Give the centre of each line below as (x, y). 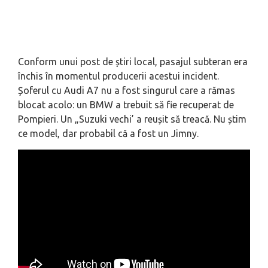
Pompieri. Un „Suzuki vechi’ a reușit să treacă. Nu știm (132, 119)
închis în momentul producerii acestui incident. (118, 76)
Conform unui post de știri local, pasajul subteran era (133, 62)
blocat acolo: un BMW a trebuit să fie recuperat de (126, 105)
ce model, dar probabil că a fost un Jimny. (108, 134)
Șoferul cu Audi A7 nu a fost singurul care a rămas (127, 91)
